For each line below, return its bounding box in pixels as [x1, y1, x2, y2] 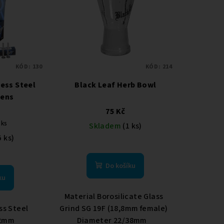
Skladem [89, 120, 123, 131]
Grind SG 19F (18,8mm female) [59, 202, 171, 214]
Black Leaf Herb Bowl [74, 79, 156, 90]
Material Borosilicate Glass [64, 190, 167, 202]
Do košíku [105, 160, 136, 171]
